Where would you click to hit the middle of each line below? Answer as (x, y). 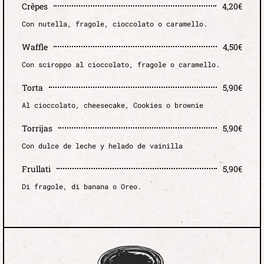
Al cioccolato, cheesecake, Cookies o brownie (113, 105)
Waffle (35, 47)
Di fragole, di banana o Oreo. (82, 186)
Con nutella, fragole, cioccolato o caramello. (115, 23)
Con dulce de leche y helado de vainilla (102, 145)
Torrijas (37, 128)
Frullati (36, 169)
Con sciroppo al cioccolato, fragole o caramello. (121, 64)
